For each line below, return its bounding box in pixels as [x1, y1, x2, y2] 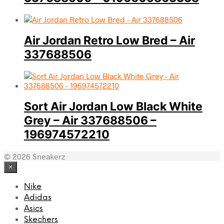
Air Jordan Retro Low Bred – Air [24, 33, 195, 48]
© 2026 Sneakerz [4, 151, 65, 161]
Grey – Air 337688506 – [24, 113, 156, 128]
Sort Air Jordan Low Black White [24, 99, 202, 114]
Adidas [24, 193, 51, 202]
